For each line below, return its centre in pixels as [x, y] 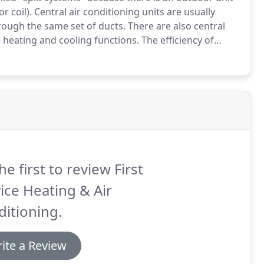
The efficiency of [176, 40]
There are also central [175, 26]
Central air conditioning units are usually [123, 12]
